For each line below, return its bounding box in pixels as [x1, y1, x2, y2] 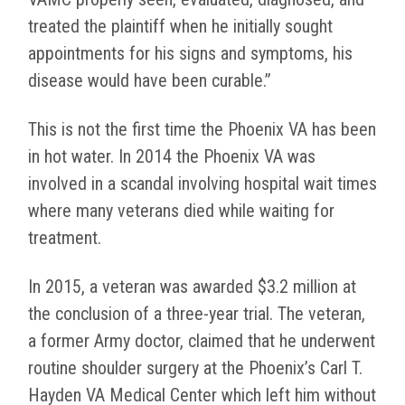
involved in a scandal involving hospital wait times [28, 173, 377, 195]
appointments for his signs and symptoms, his [28, 42, 353, 65]
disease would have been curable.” [28, 70, 271, 92]
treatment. [28, 227, 101, 250]
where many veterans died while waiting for [28, 200, 334, 222]
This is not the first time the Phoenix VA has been [28, 118, 376, 141]
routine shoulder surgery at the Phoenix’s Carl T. [28, 357, 363, 380]
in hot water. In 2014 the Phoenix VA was [28, 146, 316, 168]
